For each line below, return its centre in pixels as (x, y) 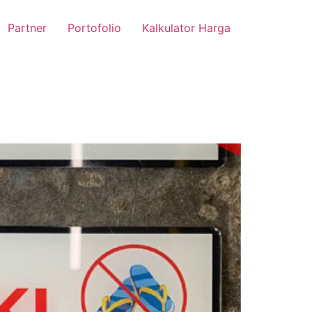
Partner (27, 28)
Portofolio (94, 28)
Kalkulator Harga (186, 28)
